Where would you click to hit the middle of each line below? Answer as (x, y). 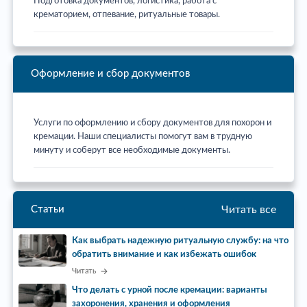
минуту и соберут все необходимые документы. (132, 150)
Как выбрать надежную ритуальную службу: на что (180, 241)
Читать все (249, 209)
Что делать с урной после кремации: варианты (170, 290)
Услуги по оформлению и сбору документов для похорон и (152, 123)
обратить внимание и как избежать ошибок (164, 254)
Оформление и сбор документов (110, 74)
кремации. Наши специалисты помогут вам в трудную (143, 136)
